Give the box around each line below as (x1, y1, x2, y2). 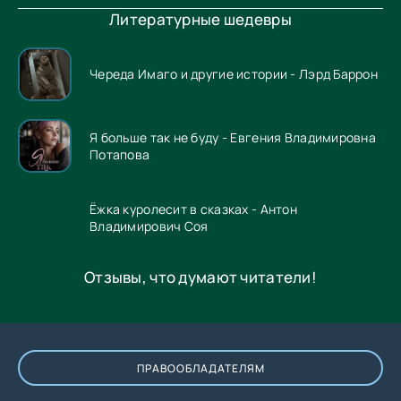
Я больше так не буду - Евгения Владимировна (90, 128, 377, 146)
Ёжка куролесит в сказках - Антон (90, 200, 297, 218)
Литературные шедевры (109, 8, 292, 30)
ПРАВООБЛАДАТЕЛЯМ (136, 360, 265, 376)
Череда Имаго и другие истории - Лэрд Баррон (90, 65, 379, 83)
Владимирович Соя (90, 217, 209, 235)
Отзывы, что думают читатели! (84, 266, 317, 287)
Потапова (90, 145, 150, 163)
